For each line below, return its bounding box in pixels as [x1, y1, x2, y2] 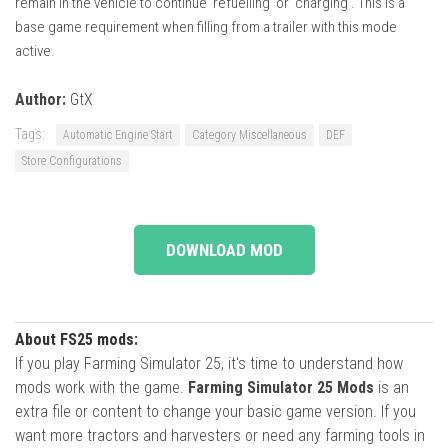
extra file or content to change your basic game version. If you [15, 401, 416, 421]
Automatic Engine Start [63, 127, 173, 142]
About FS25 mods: [15, 329, 138, 349]
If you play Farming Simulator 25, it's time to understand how [15, 353, 403, 373]
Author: [15, 89, 66, 109]
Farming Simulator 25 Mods [188, 377, 374, 397]
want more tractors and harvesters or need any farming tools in [15, 425, 425, 445]
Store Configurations [22, 153, 122, 168]
